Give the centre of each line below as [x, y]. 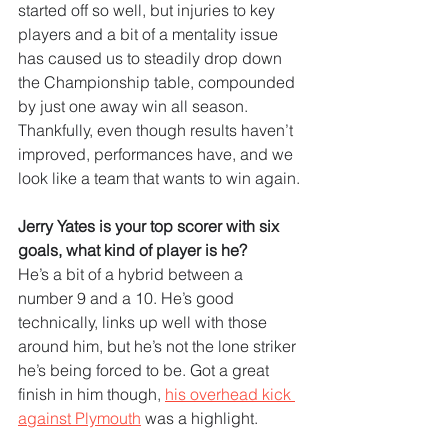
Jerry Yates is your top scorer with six [150, 226]
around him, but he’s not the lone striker [159, 346]
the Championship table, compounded [158, 82]
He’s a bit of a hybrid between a [132, 274]
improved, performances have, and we [157, 154]
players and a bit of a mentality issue [150, 34]
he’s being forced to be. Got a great [145, 370]
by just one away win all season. [135, 106]
